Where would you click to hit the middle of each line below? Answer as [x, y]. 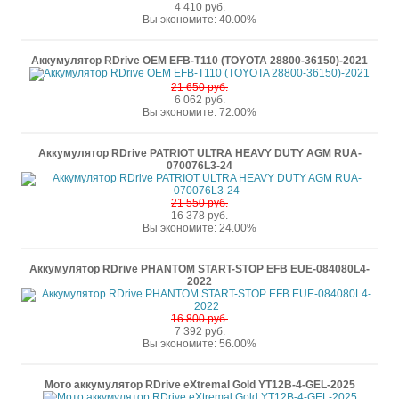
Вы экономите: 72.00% [199, 112]
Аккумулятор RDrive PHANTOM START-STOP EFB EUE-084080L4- [199, 269]
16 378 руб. [199, 216]
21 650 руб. [199, 87]
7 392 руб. [199, 331]
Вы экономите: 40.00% [199, 20]
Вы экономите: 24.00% [199, 228]
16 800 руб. [199, 319]
